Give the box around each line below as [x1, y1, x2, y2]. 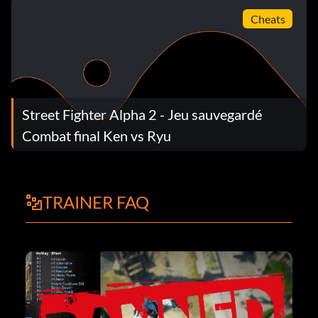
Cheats [250, 11, 285, 26]
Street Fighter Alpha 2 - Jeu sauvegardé [22, 105, 262, 123]
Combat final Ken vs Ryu [22, 126, 171, 144]
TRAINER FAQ [43, 192, 149, 213]
